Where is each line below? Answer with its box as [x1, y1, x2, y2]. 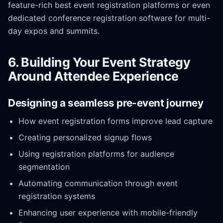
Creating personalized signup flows [18, 132, 152, 142]
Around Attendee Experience [8, 68, 179, 84]
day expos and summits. [8, 26, 100, 36]
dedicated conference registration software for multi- [8, 13, 210, 23]
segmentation [18, 161, 70, 172]
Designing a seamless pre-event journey [8, 97, 204, 110]
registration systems [18, 191, 95, 202]
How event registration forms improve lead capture [18, 115, 213, 126]
